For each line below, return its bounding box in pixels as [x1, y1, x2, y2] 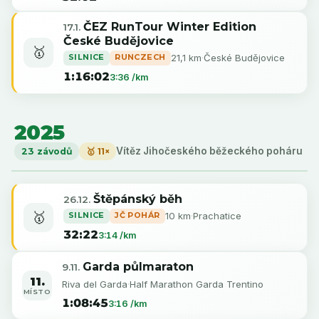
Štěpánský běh [93, 192, 182, 206]
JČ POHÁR [115, 209, 160, 220]
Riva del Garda [61, 278, 127, 290]
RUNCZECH [115, 52, 166, 63]
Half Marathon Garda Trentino [129, 278, 263, 290]
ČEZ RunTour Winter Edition [83, 20, 256, 34]
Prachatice [192, 209, 241, 221]
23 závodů [21, 145, 73, 157]
